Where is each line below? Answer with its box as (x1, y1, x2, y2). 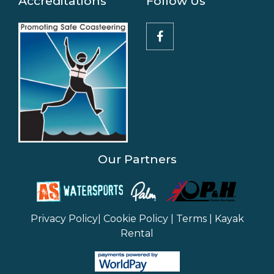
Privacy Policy (30, 212, 98, 224)
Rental (120, 227, 154, 239)
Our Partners (97, 151, 177, 166)
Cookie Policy (103, 212, 168, 224)
